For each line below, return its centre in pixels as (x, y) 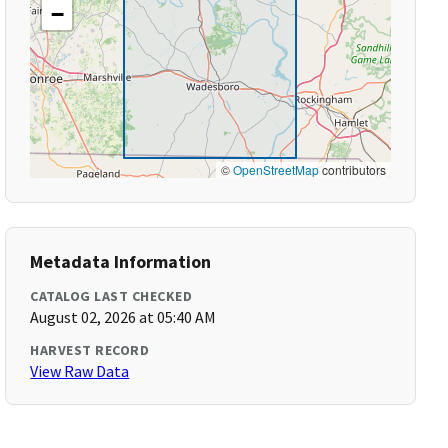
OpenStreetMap (275, 169)
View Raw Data (80, 371)
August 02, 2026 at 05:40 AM (123, 317)
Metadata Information (121, 261)
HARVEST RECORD (90, 350)
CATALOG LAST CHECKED (111, 296)
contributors (352, 169)
